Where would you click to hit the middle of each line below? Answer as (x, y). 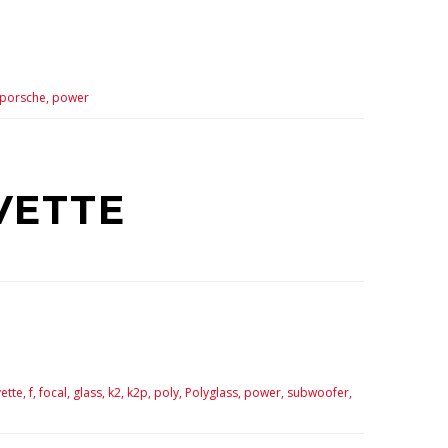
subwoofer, (319, 393)
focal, (54, 393)
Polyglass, (212, 393)
